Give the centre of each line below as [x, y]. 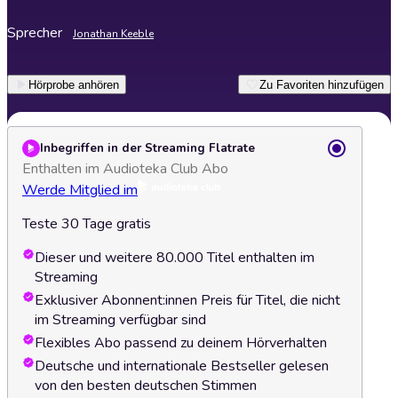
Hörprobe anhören [74, 84]
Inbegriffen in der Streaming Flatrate [147, 148]
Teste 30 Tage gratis [87, 224]
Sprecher [35, 33]
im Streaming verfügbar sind [120, 320]
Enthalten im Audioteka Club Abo [125, 169]
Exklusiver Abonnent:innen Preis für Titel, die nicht [187, 300]
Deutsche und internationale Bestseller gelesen [182, 366]
